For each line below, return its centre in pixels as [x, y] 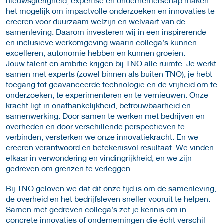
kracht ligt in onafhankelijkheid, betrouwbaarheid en [98, 105]
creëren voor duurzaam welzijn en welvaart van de [96, 21]
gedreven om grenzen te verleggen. [69, 168]
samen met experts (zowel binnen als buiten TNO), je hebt [109, 73]
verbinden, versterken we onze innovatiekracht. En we [102, 136]
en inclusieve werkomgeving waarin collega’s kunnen [101, 42]
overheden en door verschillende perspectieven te [95, 126]
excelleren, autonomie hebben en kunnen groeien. [96, 52]
